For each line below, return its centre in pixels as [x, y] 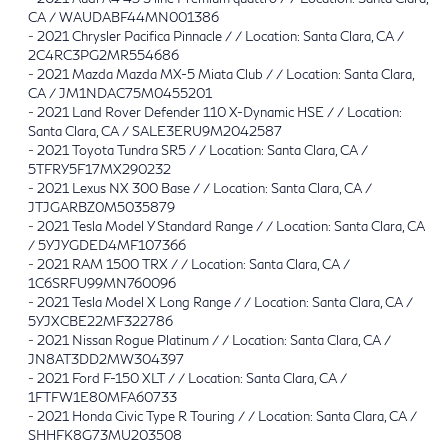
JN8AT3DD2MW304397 [106, 358]
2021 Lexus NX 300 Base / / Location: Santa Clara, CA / [204, 187]
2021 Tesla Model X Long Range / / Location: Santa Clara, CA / [225, 301]
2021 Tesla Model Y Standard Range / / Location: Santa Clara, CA [231, 225]
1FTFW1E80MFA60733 [102, 396]
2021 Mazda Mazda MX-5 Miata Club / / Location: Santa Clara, [225, 73]
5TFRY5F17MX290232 [99, 168]
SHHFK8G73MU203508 [105, 434]
